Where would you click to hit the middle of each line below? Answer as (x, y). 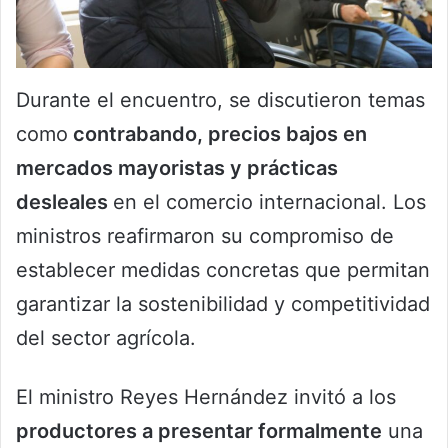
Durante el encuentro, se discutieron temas (220, 99)
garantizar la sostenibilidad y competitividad (223, 303)
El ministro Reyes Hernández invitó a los (206, 396)
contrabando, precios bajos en (217, 133)
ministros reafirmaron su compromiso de (205, 235)
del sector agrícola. (106, 337)
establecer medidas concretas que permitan (223, 269)
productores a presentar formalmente (199, 430)
